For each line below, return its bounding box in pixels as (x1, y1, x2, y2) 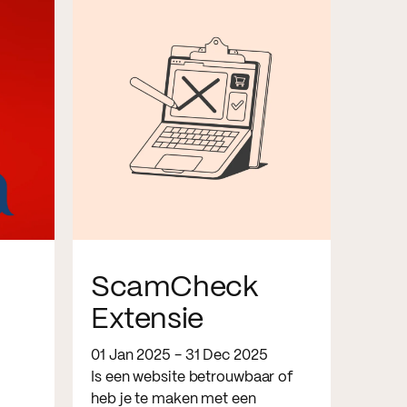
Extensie (91, 305, 203, 333)
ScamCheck (91, 273, 258, 302)
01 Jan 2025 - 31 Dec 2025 (91, 348, 268, 362)
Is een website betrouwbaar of (91, 370, 293, 384)
